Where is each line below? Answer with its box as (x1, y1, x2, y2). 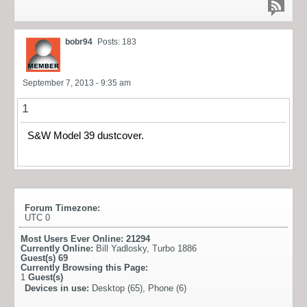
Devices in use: (25, 283, 92, 294)
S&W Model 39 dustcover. (27, 130, 144, 141)
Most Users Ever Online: (21, 234, 126, 245)
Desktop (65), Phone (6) (92, 283, 186, 294)
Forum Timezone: (25, 203, 100, 214)
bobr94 (65, 36, 93, 47)
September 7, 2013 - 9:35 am (23, 77, 131, 88)
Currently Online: (21, 243, 96, 254)
